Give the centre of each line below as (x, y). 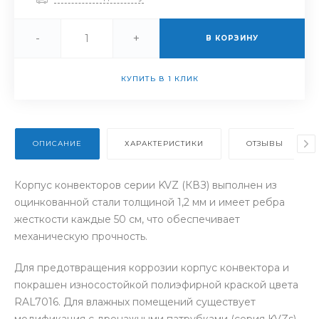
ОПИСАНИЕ (57, 143)
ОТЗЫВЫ (265, 143)
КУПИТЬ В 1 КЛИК (159, 78)
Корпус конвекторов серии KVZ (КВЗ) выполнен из (146, 185)
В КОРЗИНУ (232, 38)
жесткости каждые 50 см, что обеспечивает (127, 219)
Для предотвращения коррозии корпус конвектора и (152, 267)
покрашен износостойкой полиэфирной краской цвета (156, 284)
